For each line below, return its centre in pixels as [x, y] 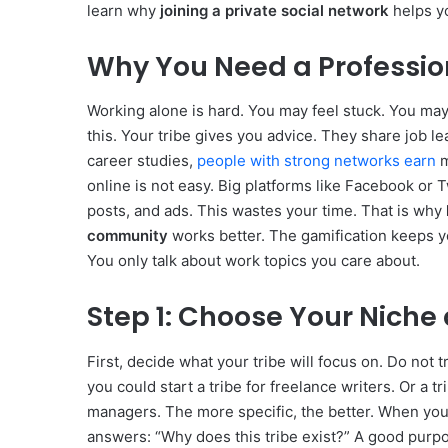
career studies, [142, 161]
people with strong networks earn [316, 161]
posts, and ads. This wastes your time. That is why [266, 211]
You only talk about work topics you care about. [253, 261]
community [127, 236]
